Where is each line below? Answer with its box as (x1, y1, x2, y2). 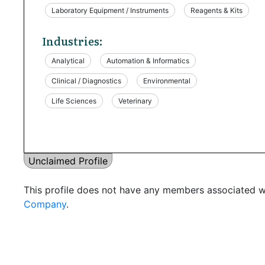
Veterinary (118, 96, 152, 105)
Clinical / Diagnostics (51, 76, 121, 85)
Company (24, 198, 66, 210)
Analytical (51, 56, 85, 65)
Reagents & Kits (190, 5, 243, 15)
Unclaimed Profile (28, 154, 108, 167)
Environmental (143, 76, 190, 85)
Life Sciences (51, 96, 96, 105)
